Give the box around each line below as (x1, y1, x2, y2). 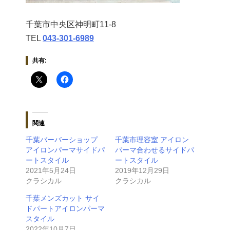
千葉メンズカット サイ (26, 194, 100, 203)
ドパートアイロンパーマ (26, 204, 105, 213)
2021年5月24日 (26, 166, 76, 175)
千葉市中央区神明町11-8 (26, 20, 116, 29)
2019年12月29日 (115, 166, 169, 175)
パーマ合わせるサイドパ (115, 146, 194, 155)
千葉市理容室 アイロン (115, 136, 189, 144)
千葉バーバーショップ (26, 136, 98, 144)
